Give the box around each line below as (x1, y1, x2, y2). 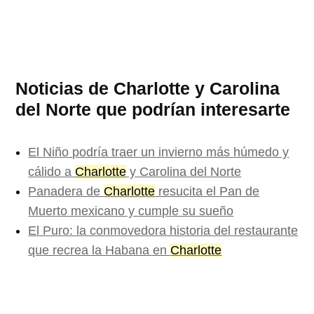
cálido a (28, 165, 76, 179)
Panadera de (28, 184, 104, 199)
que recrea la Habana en (28, 243, 171, 258)
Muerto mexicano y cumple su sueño (28, 204, 234, 219)
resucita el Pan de (155, 184, 260, 199)
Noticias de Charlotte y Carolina (15, 78, 280, 99)
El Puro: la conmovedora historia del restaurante (28, 224, 299, 238)
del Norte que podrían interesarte (15, 100, 291, 120)
